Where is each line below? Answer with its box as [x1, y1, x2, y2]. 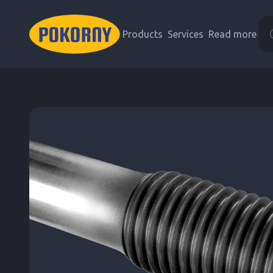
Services [168, 29, 204, 40]
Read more [208, 29, 257, 40]
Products [122, 29, 163, 40]
